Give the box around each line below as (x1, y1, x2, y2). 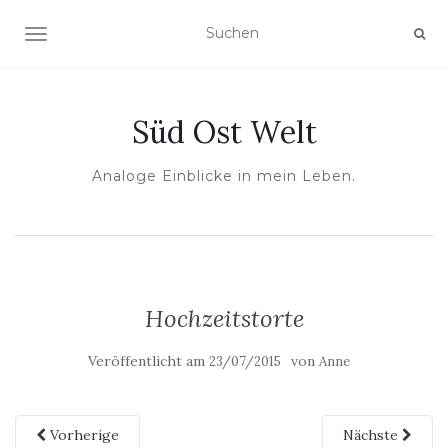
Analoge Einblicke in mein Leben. (92, 167, 356, 185)
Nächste (343, 426, 402, 444)
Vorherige (46, 426, 119, 444)
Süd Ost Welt (131, 113, 317, 151)
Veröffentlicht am (88, 352, 209, 370)
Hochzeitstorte (144, 303, 304, 334)
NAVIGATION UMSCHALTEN (35, 27, 237, 45)
